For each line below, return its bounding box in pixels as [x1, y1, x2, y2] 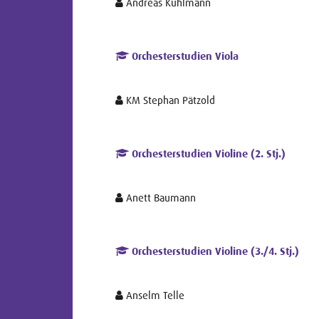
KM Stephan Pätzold [123, 94, 215, 106]
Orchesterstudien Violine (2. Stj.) [129, 147, 286, 160]
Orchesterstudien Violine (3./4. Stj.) [129, 245, 299, 258]
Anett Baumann [123, 192, 196, 204]
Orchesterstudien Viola [129, 50, 239, 63]
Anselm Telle [123, 289, 184, 301]
